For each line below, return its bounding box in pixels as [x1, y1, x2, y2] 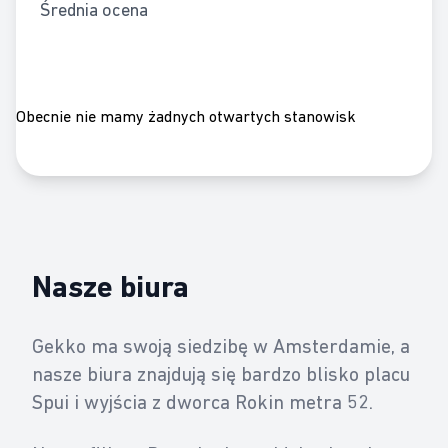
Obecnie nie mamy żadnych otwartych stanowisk [16, 107, 356, 125]
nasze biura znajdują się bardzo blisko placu [32, 363, 410, 385]
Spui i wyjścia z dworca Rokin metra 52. [32, 391, 373, 413]
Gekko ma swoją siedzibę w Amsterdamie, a [32, 335, 410, 357]
